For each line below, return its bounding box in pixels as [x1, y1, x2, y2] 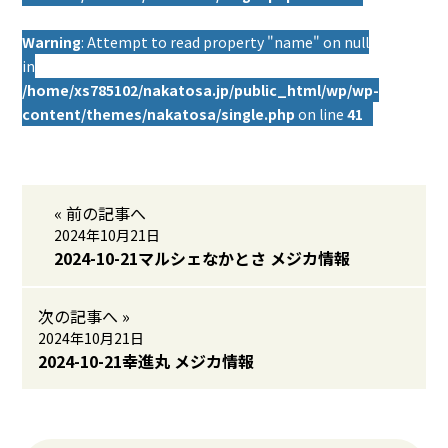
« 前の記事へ [54, 201, 147, 225]
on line [295, 104, 348, 124]
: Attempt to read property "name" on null [81, 32, 370, 52]
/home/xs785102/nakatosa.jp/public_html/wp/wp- [22, 80, 380, 100]
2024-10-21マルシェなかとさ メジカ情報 [54, 246, 351, 270]
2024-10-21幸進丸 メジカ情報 [38, 349, 255, 373]
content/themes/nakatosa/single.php [22, 104, 296, 124]
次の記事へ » [38, 304, 131, 328]
